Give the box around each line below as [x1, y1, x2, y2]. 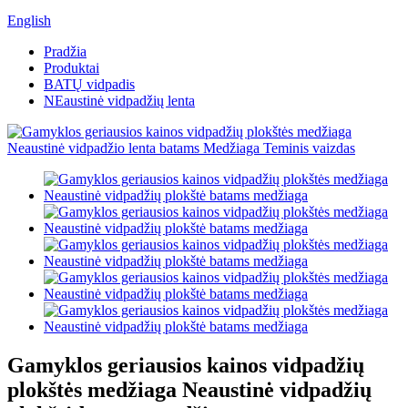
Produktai [44, 60, 99, 76]
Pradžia [44, 44, 87, 59]
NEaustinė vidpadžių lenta [44, 93, 195, 108]
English [7, 13, 51, 28]
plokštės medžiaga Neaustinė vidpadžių [7, 377, 372, 402]
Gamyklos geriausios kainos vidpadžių [7, 352, 364, 377]
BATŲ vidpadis [44, 76, 135, 92]
